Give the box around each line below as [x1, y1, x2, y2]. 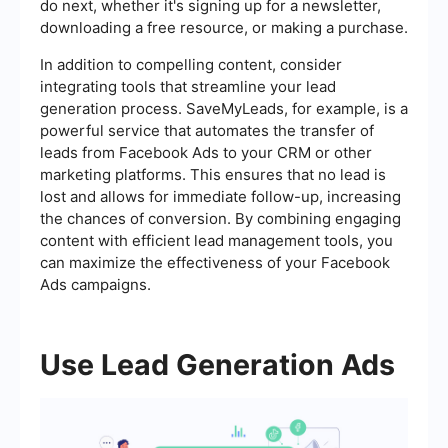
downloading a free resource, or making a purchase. [40, 17, 408, 37]
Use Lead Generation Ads [40, 346, 395, 382]
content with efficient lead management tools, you [40, 230, 393, 250]
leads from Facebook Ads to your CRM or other [40, 142, 372, 162]
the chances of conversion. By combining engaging [40, 208, 401, 228]
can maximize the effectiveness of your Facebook [40, 252, 390, 272]
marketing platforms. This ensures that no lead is [40, 164, 386, 184]
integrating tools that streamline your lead [40, 76, 336, 96]
